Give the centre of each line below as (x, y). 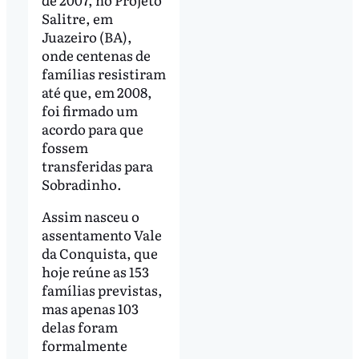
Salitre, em (77, 18)
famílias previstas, (102, 289)
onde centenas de (96, 55)
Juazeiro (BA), (87, 37)
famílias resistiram (103, 74)
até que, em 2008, (97, 92)
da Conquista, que (99, 252)
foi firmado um (89, 111)
